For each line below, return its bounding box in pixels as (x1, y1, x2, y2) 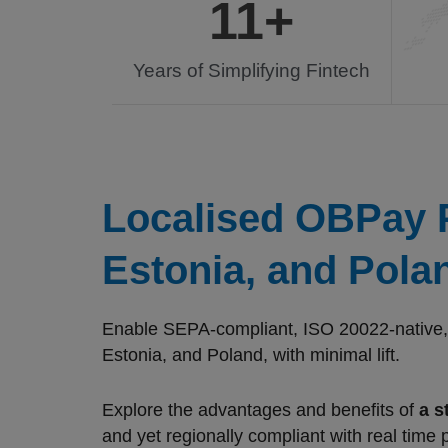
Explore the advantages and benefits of (102, 399, 419, 420)
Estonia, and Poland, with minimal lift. (102, 344, 405, 365)
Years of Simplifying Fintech (133, 60, 370, 82)
